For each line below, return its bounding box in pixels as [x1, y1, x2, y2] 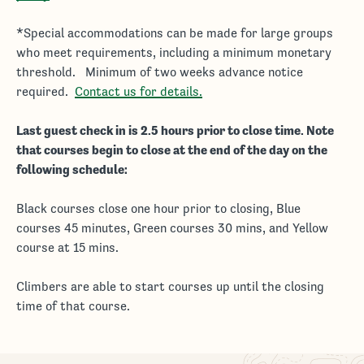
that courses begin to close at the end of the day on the [16, 142, 327, 158]
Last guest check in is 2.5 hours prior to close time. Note [16, 123, 334, 138]
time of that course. [16, 299, 130, 313]
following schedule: [16, 162, 128, 177]
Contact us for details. [75, 84, 202, 98]
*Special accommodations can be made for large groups [16, 26, 333, 40]
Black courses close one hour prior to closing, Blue [16, 201, 301, 215]
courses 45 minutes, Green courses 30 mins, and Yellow [16, 221, 328, 235]
